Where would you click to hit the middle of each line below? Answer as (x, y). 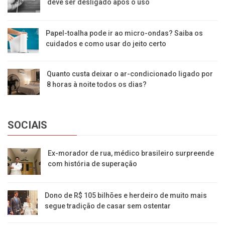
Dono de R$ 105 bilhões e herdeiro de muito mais (126, 196)
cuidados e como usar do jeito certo (106, 44)
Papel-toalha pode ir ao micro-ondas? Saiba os (124, 33)
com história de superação (93, 164)
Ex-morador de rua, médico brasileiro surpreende (131, 153)
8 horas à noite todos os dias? (96, 85)
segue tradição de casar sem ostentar (107, 206)
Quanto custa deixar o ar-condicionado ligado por (130, 74)
